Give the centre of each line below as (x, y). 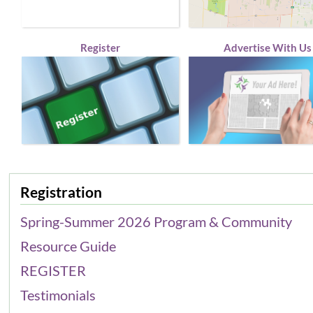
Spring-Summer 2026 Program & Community (156, 221)
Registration (61, 191)
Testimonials (58, 294)
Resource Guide (68, 246)
